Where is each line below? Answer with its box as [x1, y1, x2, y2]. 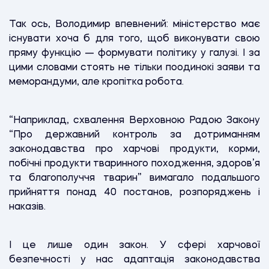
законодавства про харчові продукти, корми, [9, 144, 260, 154]
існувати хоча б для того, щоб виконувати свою [9, 34, 260, 44]
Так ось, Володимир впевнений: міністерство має [9, 19, 260, 29]
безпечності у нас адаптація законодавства [9, 255, 260, 265]
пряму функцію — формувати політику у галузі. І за [9, 48, 260, 58]
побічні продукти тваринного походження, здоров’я [9, 159, 260, 169]
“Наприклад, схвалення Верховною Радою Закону [9, 115, 260, 125]
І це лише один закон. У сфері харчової [9, 240, 260, 250]
